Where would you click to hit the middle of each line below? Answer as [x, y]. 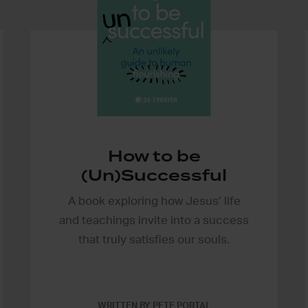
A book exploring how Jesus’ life [154, 201]
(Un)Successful [154, 175]
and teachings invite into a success [154, 220]
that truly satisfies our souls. [154, 239]
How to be [154, 156]
